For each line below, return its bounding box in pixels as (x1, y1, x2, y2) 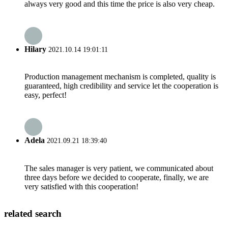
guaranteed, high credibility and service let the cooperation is (24, 81, 218, 91)
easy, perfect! (24, 91, 67, 100)
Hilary (24, 44, 46, 53)
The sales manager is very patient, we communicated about (24, 163, 213, 173)
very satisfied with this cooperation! (24, 182, 138, 191)
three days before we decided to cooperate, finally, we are (24, 173, 209, 182)
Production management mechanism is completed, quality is (24, 72, 216, 81)
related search (4, 208, 62, 219)
